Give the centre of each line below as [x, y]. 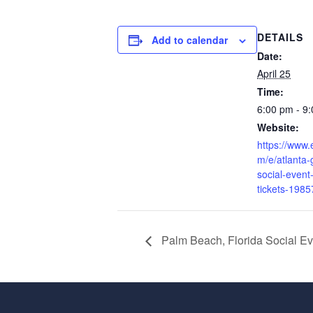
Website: [278, 127]
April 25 [274, 73]
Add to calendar [190, 39]
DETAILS [280, 37]
